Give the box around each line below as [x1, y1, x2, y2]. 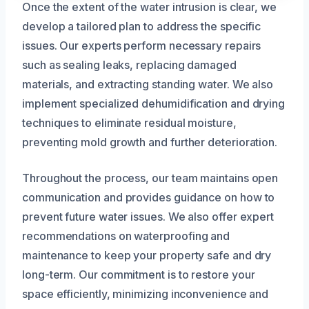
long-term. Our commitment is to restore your [22, 268, 255, 282]
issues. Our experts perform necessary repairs [22, 39, 261, 53]
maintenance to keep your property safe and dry [22, 248, 272, 263]
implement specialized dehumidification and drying [22, 97, 286, 111]
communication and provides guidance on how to [22, 190, 275, 205]
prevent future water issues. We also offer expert [22, 210, 275, 224]
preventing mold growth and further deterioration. [22, 135, 278, 150]
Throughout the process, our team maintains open [22, 171, 279, 186]
